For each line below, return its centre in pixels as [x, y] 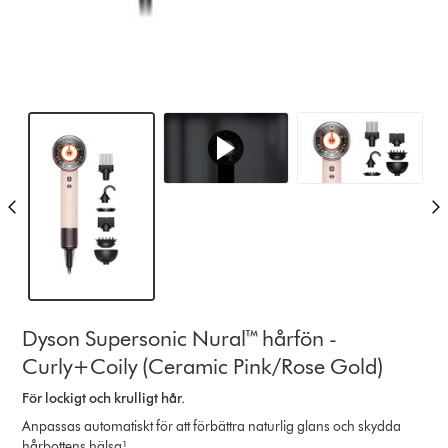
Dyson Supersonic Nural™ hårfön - [180, 338]
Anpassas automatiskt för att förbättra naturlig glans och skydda [212, 426]
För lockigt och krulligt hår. [104, 398]
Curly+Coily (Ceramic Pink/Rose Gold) [203, 366]
